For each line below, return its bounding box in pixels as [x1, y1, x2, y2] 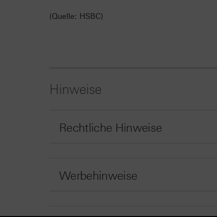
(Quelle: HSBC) [49, 11, 103, 21]
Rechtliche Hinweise [59, 120, 162, 135]
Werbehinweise [59, 168, 138, 183]
